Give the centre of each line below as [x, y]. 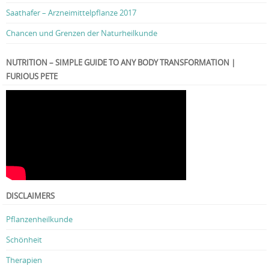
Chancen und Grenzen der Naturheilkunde [82, 33]
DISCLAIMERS [30, 196]
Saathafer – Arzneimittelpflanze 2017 [71, 12]
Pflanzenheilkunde [39, 219]
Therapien [24, 260]
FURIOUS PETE [32, 76]
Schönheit [24, 240]
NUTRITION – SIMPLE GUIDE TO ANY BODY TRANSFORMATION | [121, 62]
